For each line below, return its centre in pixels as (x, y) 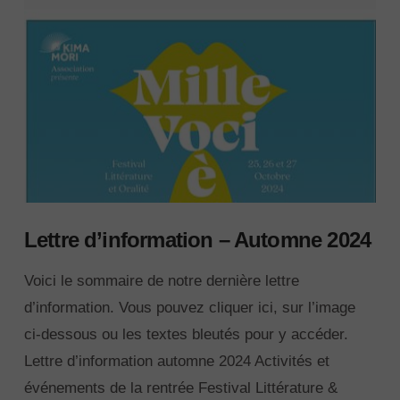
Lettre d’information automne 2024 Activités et (176, 361)
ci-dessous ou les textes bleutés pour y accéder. (186, 334)
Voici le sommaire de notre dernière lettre (161, 280)
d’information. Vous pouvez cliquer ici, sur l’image (189, 307)
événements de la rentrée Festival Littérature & (180, 387)
